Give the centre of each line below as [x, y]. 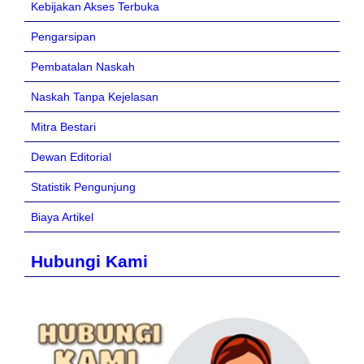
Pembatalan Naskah [83, 67]
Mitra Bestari [63, 127]
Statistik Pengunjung [83, 187]
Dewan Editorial [71, 157]
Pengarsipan [63, 37]
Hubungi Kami [92, 261]
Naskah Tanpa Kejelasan [95, 97]
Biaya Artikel [62, 217]
